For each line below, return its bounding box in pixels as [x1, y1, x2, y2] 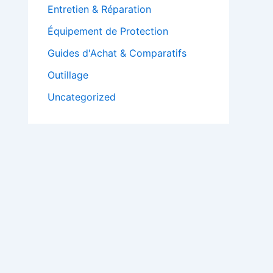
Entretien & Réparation [48, 2, 151, 15]
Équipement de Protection [48, 24, 168, 37]
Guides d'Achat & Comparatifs [48, 46, 186, 59]
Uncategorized [48, 90, 116, 103]
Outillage [48, 68, 88, 81]
